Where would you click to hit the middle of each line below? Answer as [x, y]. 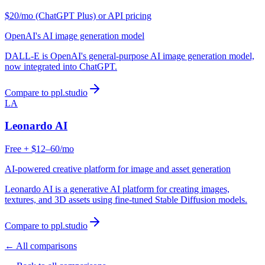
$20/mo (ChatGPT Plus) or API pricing [78, 15]
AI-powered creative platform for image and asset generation [118, 169]
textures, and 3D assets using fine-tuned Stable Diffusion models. [126, 200]
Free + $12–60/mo [39, 149]
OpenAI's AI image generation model [75, 35]
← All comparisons [41, 246]
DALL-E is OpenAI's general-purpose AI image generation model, [130, 56]
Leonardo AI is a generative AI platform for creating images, [117, 189]
